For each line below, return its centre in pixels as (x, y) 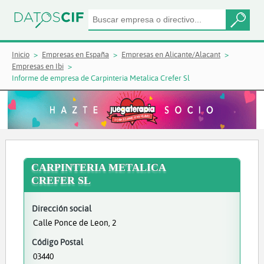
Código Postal (57, 242)
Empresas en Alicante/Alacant (171, 54)
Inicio (21, 54)
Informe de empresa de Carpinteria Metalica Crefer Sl (101, 78)
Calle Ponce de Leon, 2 (74, 222)
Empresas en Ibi (38, 66)
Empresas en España (75, 54)
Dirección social (61, 208)
